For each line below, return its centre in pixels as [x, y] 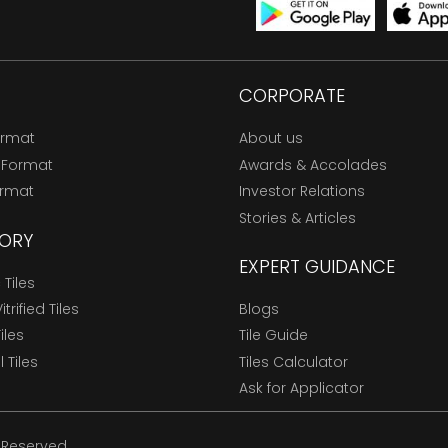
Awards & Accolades [313, 164]
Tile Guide [273, 335]
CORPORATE [292, 96]
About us [271, 138]
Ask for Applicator [301, 388]
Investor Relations [302, 191]
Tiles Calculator [293, 361]
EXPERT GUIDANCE [317, 267]
